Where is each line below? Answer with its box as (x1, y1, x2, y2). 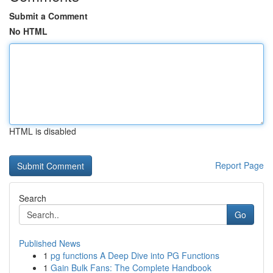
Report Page (215, 159, 264, 171)
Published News (19, 237, 80, 249)
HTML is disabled (9, 125, 76, 137)
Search (19, 192, 46, 204)
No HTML (9, 25, 48, 37)
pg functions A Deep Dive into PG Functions (51, 249, 219, 261)
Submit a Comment (9, 10, 88, 22)
